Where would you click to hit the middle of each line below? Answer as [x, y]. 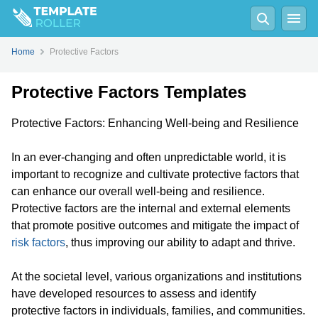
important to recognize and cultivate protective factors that [155, 174]
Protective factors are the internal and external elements [151, 208]
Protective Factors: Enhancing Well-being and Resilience [155, 123]
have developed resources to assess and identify [134, 294]
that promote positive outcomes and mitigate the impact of [155, 225]
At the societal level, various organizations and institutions [157, 276]
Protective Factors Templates [129, 92]
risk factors [38, 242]
